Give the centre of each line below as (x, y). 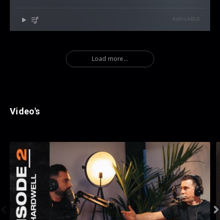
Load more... (110, 58)
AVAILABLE (186, 19)
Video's (25, 111)
